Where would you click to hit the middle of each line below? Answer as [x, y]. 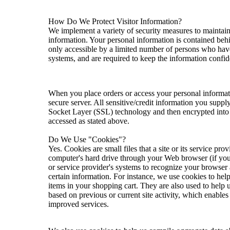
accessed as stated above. [89, 121]
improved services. [79, 204]
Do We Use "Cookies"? [87, 139]
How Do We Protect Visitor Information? [115, 21]
